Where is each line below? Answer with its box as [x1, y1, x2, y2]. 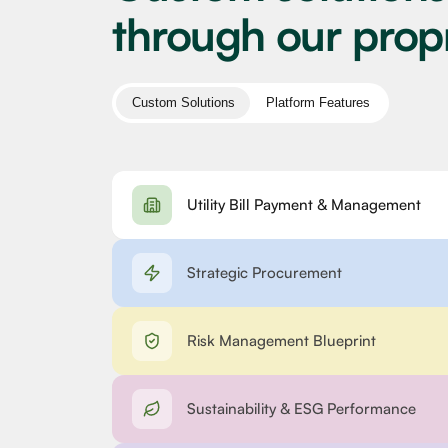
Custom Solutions [131, 95, 235, 111]
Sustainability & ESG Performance [187, 398, 416, 418]
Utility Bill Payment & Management [187, 194, 421, 214]
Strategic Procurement [187, 262, 342, 282]
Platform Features [265, 95, 370, 111]
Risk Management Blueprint [187, 330, 376, 350]
